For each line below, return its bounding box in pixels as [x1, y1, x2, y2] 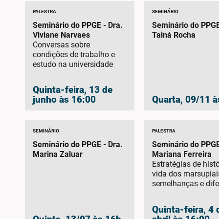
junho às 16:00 [32, 94, 96, 106]
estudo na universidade [32, 59, 113, 69]
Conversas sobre [32, 40, 90, 49]
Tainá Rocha [152, 30, 196, 40]
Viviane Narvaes [32, 30, 90, 40]
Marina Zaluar [32, 150, 83, 159]
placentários [152, 198, 195, 208]
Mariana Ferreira [152, 150, 212, 159]
